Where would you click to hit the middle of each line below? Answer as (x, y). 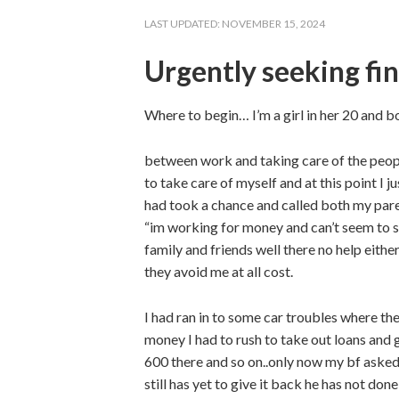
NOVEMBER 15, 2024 (273, 24)
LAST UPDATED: (183, 24)
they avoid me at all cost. (219, 271)
